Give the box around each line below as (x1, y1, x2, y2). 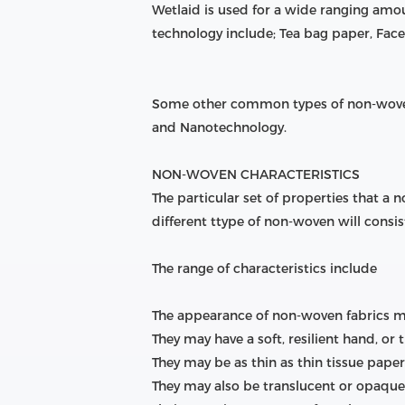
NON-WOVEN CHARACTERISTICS (152, 165, 360, 183)
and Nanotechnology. (152, 118, 294, 136)
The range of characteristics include (152, 259, 377, 277)
